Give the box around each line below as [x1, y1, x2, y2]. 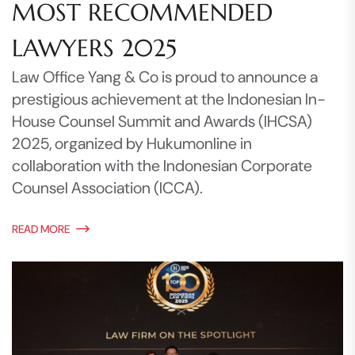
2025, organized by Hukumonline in [12, 132, 252, 154]
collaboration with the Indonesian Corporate [12, 155, 312, 176]
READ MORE [12, 221, 70, 236]
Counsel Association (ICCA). [12, 177, 203, 198]
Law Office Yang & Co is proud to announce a [12, 66, 318, 87]
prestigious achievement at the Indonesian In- [12, 88, 326, 109]
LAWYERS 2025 [12, 32, 177, 63]
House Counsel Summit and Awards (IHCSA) [12, 110, 312, 132]
